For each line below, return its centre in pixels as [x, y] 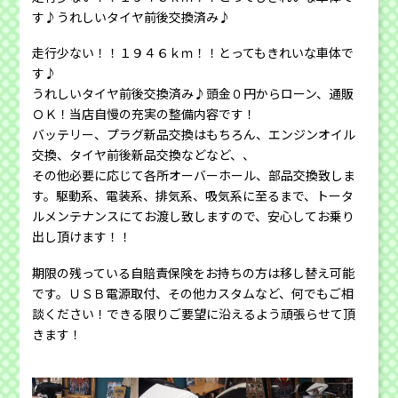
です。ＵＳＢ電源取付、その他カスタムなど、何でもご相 [193, 293]
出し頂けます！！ [82, 237]
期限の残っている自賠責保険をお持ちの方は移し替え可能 [194, 272]
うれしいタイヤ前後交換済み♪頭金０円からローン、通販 [193, 94]
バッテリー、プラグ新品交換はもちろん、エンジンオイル [194, 135]
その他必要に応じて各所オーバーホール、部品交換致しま [194, 175]
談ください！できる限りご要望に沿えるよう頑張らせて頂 [194, 313]
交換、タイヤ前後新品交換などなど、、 [144, 155]
